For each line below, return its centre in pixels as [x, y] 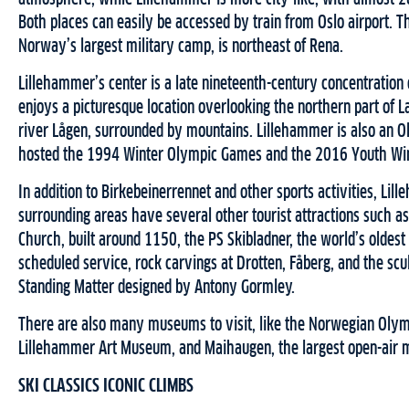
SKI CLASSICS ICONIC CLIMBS [106, 387]
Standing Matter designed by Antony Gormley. [157, 288]
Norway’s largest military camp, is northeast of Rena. [181, 47]
